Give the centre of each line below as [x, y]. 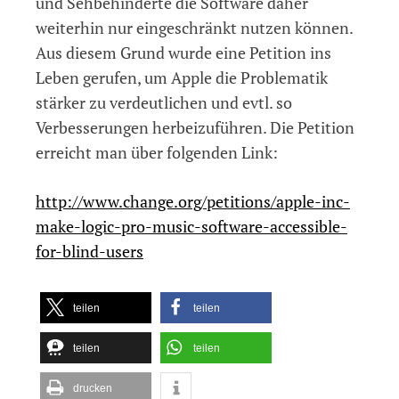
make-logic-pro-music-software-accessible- [191, 226]
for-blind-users [90, 251]
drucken [93, 388]
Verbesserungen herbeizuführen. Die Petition [195, 127]
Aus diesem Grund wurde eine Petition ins [183, 52]
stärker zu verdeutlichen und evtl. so [164, 102]
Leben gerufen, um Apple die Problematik [182, 77]
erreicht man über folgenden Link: [157, 152]
